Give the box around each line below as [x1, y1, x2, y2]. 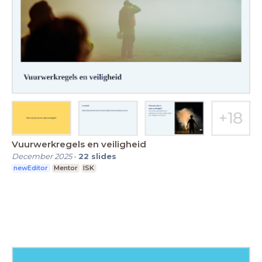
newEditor [13, 163, 49, 172]
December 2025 [12, 151, 72, 161]
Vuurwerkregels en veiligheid [12, 138, 146, 150]
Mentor [53, 163, 78, 172]
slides [91, 151, 116, 161]
